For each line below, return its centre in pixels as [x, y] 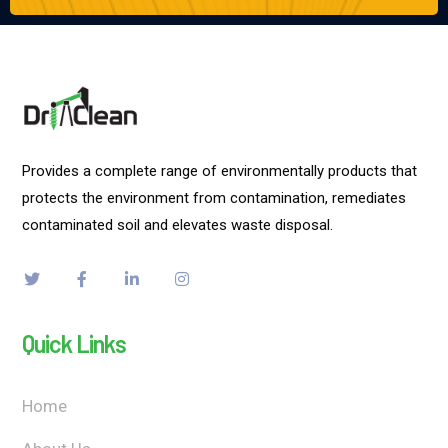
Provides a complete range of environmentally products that [220, 170]
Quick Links [74, 343]
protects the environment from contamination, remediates [214, 197]
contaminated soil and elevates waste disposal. [178, 224]
